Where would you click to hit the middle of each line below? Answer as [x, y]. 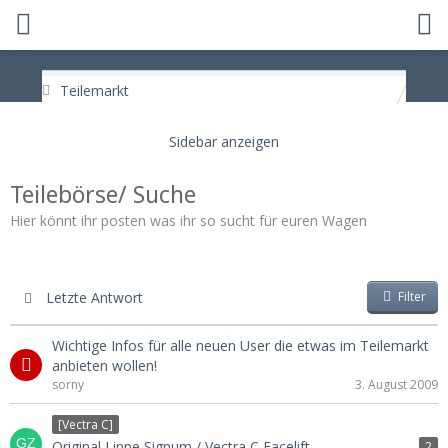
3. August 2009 [396, 384]
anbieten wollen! [104, 365]
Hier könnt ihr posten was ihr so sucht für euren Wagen [188, 220]
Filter [410, 296]
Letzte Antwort [94, 297]
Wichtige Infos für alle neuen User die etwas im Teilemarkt [240, 345]
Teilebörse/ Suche [103, 194]
